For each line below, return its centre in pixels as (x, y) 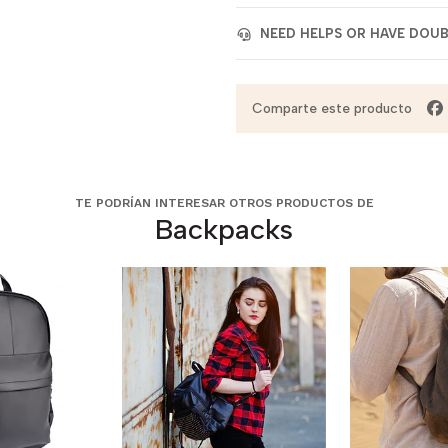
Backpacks (224, 228)
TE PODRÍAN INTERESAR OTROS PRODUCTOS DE (224, 203)
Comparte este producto (332, 108)
